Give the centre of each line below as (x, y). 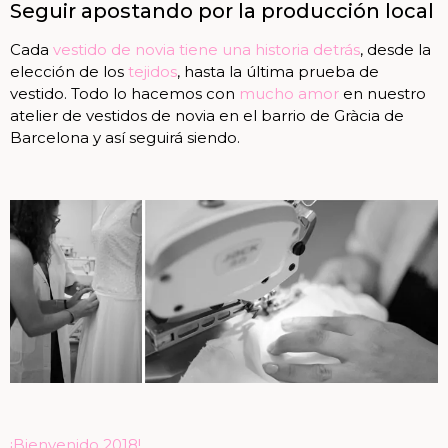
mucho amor (287, 94)
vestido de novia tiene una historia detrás (206, 50)
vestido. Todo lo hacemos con (122, 94)
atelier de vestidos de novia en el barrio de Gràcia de (207, 116)
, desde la (395, 50)
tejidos (152, 72)
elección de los (69, 72)
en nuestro (382, 94)
